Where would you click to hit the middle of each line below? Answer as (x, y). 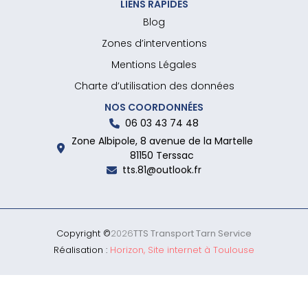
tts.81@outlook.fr (162, 170)
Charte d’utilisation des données (154, 86)
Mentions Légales (154, 64)
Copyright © (84, 233)
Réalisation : (82, 250)
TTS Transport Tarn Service (192, 233)
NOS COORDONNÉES (154, 107)
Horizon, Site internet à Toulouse (182, 250)
